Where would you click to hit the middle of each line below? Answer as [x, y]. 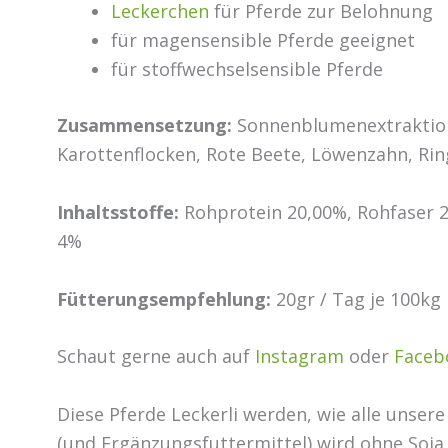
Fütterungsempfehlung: [166, 298]
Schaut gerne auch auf [156, 356]
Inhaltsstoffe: [120, 211]
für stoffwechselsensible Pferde [247, 68]
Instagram [299, 356]
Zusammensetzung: [147, 124]
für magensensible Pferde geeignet [263, 39]
